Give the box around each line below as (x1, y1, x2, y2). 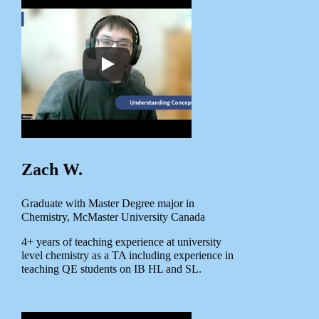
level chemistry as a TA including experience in (21, 249, 234, 262)
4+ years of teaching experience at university (21, 236, 221, 249)
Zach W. (21, 160, 83, 179)
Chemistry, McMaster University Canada (21, 211, 205, 224)
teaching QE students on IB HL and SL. (21, 263, 202, 276)
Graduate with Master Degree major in (21, 197, 194, 210)
